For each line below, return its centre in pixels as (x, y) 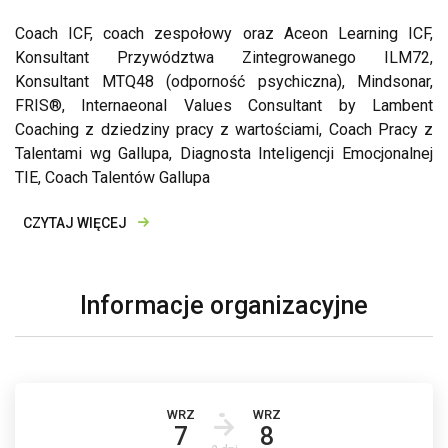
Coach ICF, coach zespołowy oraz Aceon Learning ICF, (224, 33)
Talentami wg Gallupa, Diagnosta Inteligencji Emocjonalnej (224, 153)
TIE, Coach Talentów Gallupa (112, 177)
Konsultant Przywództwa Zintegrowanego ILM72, (224, 57)
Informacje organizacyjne (224, 305)
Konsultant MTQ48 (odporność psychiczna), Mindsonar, (224, 81)
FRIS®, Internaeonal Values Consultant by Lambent (224, 105)
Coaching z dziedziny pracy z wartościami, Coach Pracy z (224, 129)
